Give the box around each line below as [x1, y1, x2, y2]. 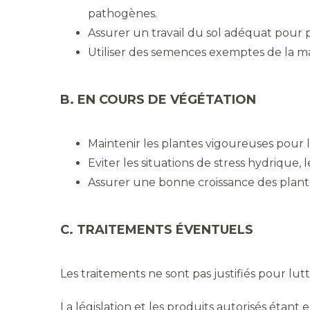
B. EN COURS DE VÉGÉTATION [60, 92, 259, 108]
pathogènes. [88, 7, 157, 21]
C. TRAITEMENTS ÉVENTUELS [60, 222, 253, 238]
